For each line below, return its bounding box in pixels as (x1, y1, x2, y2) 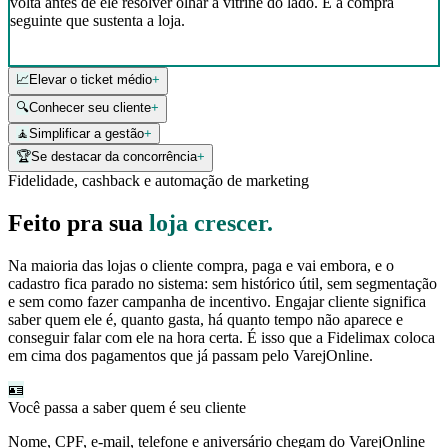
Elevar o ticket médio (29, 72, 152, 88)
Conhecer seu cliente (29, 100, 151, 116)
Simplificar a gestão (29, 126, 144, 142)
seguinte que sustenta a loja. (10, 12, 185, 30)
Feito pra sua (8, 210, 149, 237)
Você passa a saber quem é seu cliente (8, 398, 246, 416)
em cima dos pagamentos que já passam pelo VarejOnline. (8, 346, 373, 364)
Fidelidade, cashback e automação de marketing (8, 172, 309, 190)
